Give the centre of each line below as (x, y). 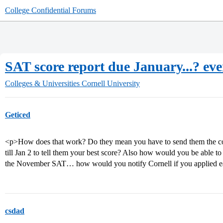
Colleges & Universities (42, 83)
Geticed (18, 115)
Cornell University (111, 83)
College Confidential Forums (51, 10)
